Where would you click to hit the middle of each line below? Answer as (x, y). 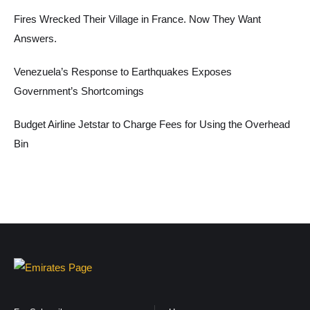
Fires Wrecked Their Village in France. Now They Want (137, 19)
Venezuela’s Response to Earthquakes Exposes (123, 72)
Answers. (35, 39)
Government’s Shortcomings (79, 91)
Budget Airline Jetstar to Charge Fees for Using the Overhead (152, 125)
